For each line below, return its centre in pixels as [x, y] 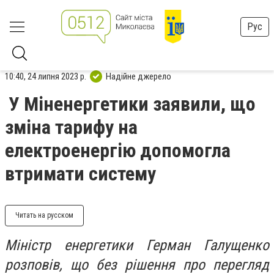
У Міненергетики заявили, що [132, 104]
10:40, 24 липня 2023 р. [46, 76]
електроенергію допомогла [118, 150]
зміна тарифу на [71, 127]
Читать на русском [44, 215]
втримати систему [80, 174]
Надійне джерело [139, 76]
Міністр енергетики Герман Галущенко [137, 245]
